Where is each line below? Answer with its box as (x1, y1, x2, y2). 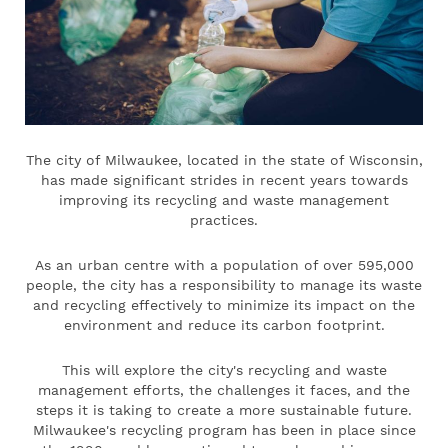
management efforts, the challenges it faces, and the (38, 382, 410, 399)
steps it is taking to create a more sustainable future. (36, 402, 412, 419)
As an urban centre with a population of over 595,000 (34, 257, 414, 274)
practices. (190, 212, 258, 229)
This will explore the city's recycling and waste (61, 362, 387, 379)
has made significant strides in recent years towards (40, 172, 408, 189)
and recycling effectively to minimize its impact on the (33, 297, 415, 314)
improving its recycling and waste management (59, 192, 389, 209)
